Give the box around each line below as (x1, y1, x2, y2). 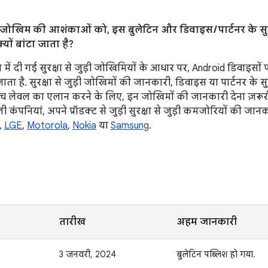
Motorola (27, 120, 68, 132)
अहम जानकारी (176, 216, 237, 228)
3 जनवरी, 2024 (59, 249, 116, 260)
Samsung (111, 120, 149, 132)
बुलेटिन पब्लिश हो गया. (176, 249, 255, 260)
